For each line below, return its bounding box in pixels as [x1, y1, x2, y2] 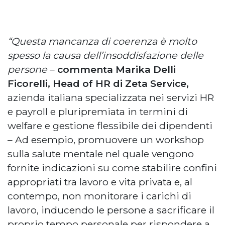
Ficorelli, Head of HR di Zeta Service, [8, 77, 189, 89]
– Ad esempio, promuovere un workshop [8, 133, 204, 146]
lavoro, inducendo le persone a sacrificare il [8, 203, 214, 216]
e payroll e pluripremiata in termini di [8, 105, 188, 118]
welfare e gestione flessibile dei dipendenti [8, 119, 212, 132]
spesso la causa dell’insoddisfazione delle [8, 49, 203, 61]
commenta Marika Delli [55, 63, 176, 75]
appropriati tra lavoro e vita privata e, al [8, 175, 192, 188]
